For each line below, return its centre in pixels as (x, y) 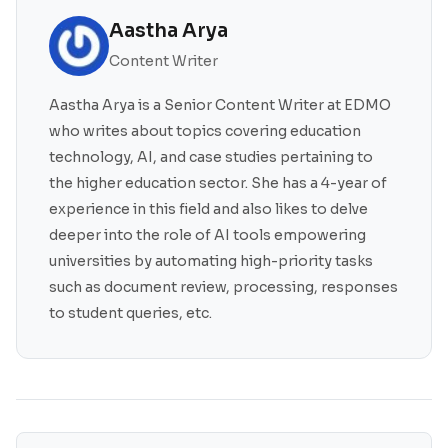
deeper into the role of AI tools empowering (207, 234)
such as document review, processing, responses (223, 286)
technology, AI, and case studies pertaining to (211, 156)
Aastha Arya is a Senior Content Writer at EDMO (220, 104)
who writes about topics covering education (205, 130)
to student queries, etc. (130, 312)
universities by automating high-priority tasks (211, 260)
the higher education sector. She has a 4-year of (218, 182)
